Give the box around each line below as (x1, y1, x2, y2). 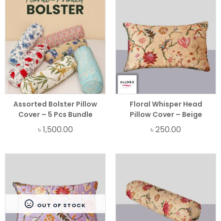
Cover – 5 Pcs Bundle (18, 109, 93, 119)
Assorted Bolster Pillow (13, 99, 97, 109)
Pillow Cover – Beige (129, 109, 202, 119)
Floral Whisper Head (129, 99, 202, 109)
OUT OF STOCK (35, 201, 86, 209)
